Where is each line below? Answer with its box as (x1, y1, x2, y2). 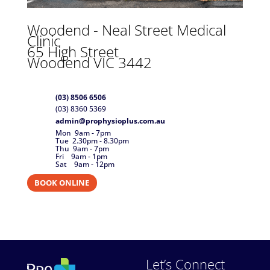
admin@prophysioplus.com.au (55, 116, 165, 126)
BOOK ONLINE (34, 177, 90, 188)
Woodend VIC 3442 (27, 52, 152, 72)
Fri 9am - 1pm (55, 151, 107, 162)
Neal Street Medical (101, 19, 226, 40)
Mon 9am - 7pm (55, 128, 111, 138)
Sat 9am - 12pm (55, 159, 115, 169)
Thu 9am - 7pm (55, 143, 109, 154)
